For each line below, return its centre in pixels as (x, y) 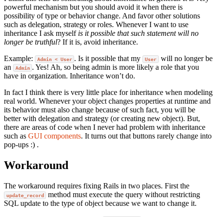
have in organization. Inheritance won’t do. (70, 76)
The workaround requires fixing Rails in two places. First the (97, 186)
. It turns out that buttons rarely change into (146, 136)
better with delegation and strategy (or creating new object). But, (102, 119)
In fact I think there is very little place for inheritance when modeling (108, 93)
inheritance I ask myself (41, 33)
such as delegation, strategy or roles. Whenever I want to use (96, 25)
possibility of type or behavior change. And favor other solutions (102, 16)
